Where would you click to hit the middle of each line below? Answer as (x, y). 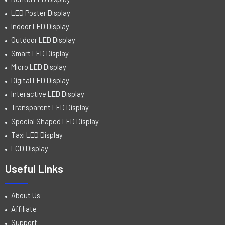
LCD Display (30, 148)
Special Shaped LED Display (55, 121)
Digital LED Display (40, 80)
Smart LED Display (40, 53)
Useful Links (34, 168)
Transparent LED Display (50, 107)
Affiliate (24, 209)
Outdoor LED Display (43, 39)
